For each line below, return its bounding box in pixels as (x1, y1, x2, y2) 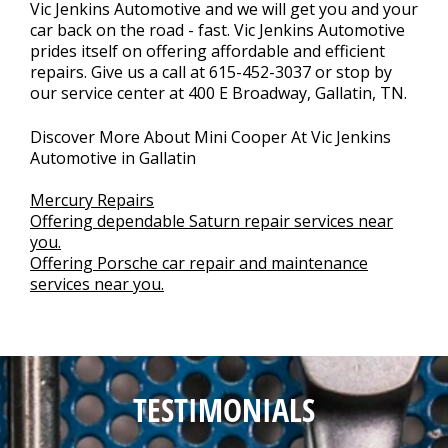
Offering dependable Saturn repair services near (30, 210, 393, 232)
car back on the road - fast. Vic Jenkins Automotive (30, 19, 405, 41)
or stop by (311, 61, 392, 83)
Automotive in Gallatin (30, 147, 196, 169)
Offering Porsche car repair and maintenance (30, 252, 368, 274)
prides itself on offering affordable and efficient (30, 40, 385, 62)
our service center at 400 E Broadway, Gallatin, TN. (30, 82, 407, 104)
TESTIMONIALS (133, 388, 315, 431)
